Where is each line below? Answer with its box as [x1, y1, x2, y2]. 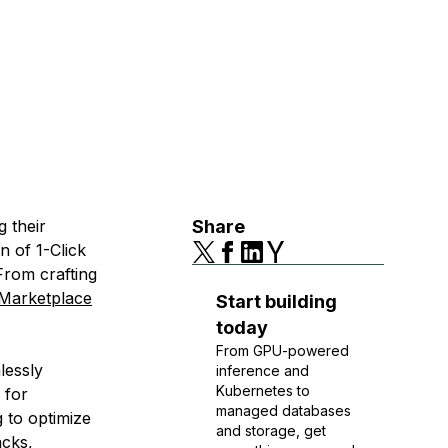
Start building [216, 291, 337, 312]
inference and [216, 362, 309, 379]
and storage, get [216, 422, 326, 439]
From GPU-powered [216, 342, 349, 359]
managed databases [216, 402, 351, 419]
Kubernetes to [216, 382, 310, 399]
